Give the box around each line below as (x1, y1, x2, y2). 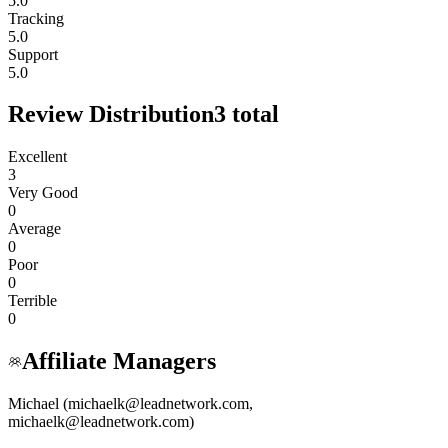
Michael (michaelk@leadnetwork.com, (8, 395, 253, 413)
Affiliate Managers (22, 348, 216, 375)
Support (8, 45, 58, 63)
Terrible (8, 292, 57, 310)
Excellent (8, 148, 67, 166)
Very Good (8, 184, 78, 202)
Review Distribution (8, 101, 214, 128)
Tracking (8, 9, 64, 27)
